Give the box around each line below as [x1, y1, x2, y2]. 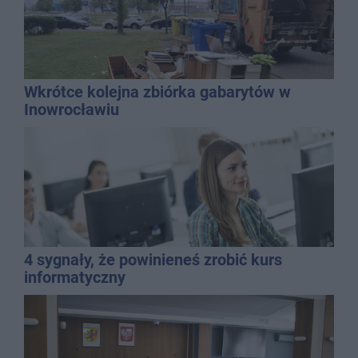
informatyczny [24, 267, 125, 287]
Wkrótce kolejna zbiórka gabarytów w [24, 82, 291, 101]
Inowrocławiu [24, 99, 119, 119]
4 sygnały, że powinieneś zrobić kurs [24, 249, 282, 269]
